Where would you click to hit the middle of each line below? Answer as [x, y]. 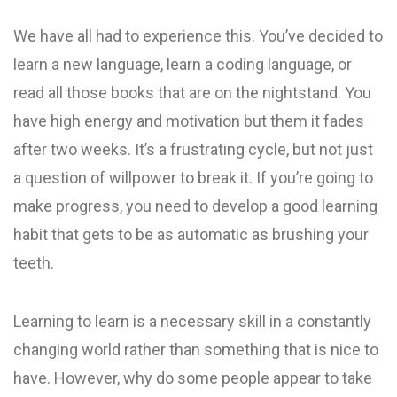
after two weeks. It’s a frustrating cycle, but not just [193, 149]
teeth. [34, 263]
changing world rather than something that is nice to [196, 350]
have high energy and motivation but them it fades [189, 121]
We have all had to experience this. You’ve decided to [198, 36]
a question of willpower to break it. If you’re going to [193, 178]
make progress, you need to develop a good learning [195, 206]
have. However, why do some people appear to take [193, 378]
